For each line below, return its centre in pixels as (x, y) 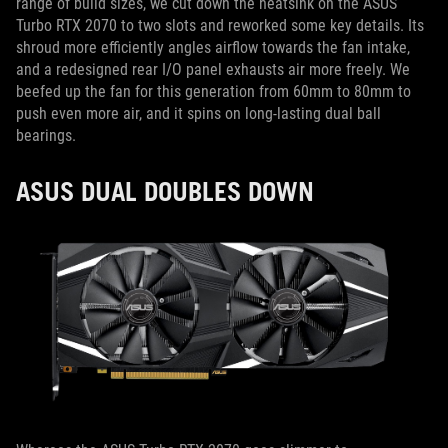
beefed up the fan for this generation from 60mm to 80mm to (213, 92)
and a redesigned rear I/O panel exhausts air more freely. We (213, 70)
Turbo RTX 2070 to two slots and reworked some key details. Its (220, 26)
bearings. (46, 136)
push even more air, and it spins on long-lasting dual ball (198, 114)
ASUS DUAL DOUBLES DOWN (165, 191)
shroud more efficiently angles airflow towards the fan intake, (213, 48)
